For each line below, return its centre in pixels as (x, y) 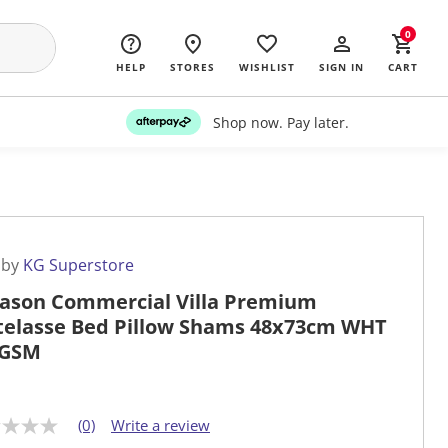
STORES (192, 67)
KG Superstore (78, 265)
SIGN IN (341, 67)
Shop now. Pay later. (280, 122)
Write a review (160, 425)
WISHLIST (267, 67)
